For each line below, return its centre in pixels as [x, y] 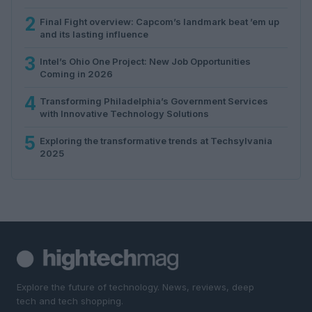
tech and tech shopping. [70, 301]
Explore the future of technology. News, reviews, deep [135, 287]
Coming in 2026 [76, 73]
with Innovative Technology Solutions [124, 113]
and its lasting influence [94, 34]
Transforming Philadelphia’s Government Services [154, 101]
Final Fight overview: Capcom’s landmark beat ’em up [159, 21]
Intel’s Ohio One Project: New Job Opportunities [145, 61]
